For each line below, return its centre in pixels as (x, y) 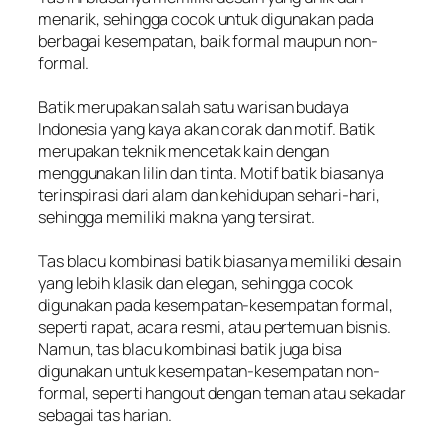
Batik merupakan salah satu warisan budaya (193, 107)
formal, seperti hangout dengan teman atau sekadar (222, 393)
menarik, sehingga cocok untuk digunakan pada (206, 19)
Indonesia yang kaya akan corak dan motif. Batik (207, 129)
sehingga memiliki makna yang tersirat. (177, 217)
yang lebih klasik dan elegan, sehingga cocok (195, 283)
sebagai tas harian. (105, 415)
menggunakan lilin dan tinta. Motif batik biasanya (211, 173)
